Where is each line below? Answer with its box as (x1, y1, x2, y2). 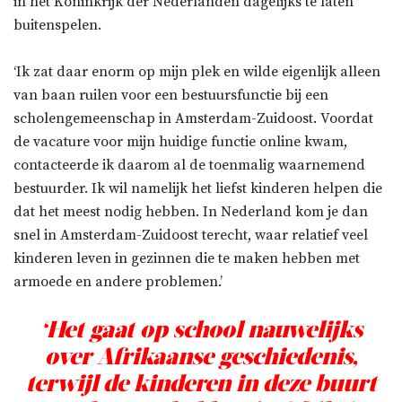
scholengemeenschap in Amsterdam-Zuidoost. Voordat (13, 109, 373, 128)
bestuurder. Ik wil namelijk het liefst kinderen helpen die (13, 179, 382, 198)
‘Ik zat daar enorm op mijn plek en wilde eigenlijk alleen (13, 63, 380, 82)
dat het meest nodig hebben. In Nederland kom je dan (13, 203, 368, 222)
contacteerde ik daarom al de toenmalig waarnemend (13, 156, 365, 175)
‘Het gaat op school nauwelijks (39, 315, 363, 345)
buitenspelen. (13, 16, 101, 35)
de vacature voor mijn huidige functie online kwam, (13, 133, 347, 152)
